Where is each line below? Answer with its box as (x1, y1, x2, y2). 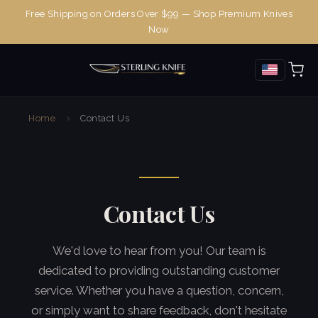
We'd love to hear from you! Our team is (52, 243, 266, 258)
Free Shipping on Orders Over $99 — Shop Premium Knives (25, 8, 293, 19)
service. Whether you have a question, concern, (34, 283, 284, 297)
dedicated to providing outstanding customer (38, 263, 280, 278)
